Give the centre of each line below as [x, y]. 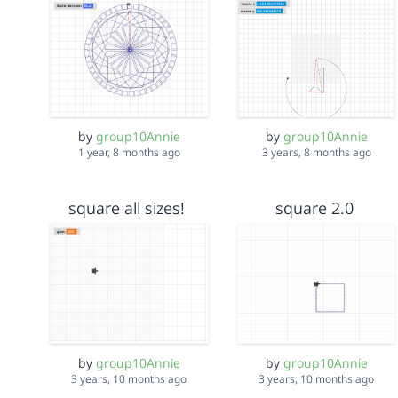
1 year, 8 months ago [129, 153]
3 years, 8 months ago [316, 153]
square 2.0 [314, 208]
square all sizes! [127, 208]
